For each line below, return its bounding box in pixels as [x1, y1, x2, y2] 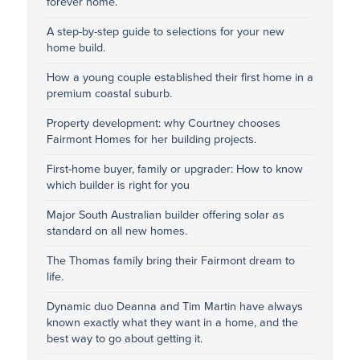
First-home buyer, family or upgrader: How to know [46, 162, 303, 176]
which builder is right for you [46, 178, 190, 192]
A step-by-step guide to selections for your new [46, 24, 284, 39]
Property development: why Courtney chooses [46, 116, 280, 130]
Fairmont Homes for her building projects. [46, 132, 256, 146]
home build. [46, 40, 105, 55]
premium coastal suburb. [46, 86, 172, 100]
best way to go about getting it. [46, 331, 202, 346]
